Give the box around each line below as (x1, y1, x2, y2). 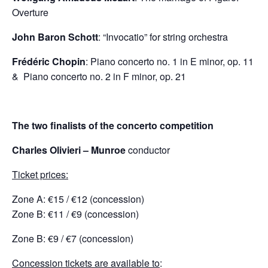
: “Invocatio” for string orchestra (98, 30, 228, 44)
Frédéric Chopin (12, 54, 86, 68)
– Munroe (83, 143, 126, 157)
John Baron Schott (12, 30, 98, 44)
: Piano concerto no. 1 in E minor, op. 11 (86, 54, 256, 68)
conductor (126, 143, 170, 157)
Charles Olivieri (12, 143, 81, 157)
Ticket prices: (12, 167, 68, 181)
